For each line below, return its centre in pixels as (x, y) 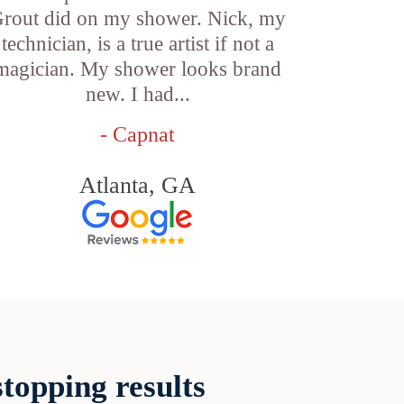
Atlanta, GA (138, 185)
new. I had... (138, 94)
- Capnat (138, 134)
